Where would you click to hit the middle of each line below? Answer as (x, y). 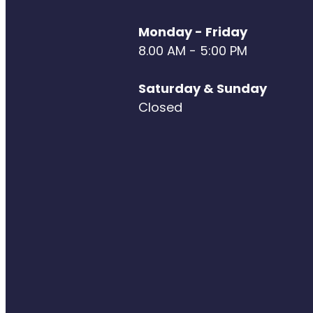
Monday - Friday (194, 33)
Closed (160, 108)
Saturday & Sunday (203, 89)
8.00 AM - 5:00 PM (193, 52)
